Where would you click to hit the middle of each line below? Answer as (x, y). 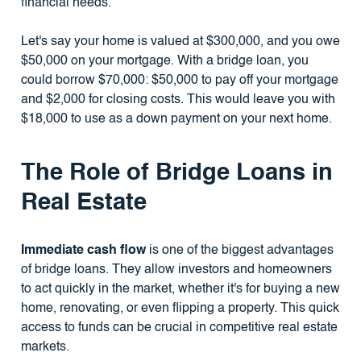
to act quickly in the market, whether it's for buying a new (180, 290)
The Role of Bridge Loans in (176, 173)
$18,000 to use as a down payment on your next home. (176, 120)
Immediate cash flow (83, 251)
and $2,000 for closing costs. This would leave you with (178, 100)
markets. (45, 348)
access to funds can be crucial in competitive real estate (179, 328)
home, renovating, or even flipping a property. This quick (180, 309)
